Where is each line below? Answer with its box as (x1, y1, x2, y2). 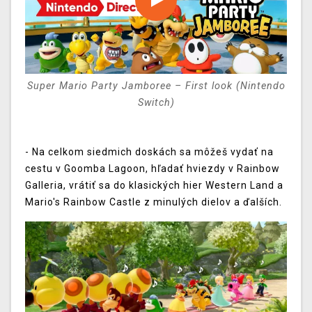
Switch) (137, 97, 175, 109)
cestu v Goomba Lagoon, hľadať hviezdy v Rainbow (25, 163, 280, 175)
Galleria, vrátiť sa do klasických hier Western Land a (25, 180, 283, 192)
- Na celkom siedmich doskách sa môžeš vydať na (25, 146, 274, 158)
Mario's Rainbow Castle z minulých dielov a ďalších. (25, 196, 282, 208)
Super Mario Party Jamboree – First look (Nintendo (26, 80, 286, 93)
